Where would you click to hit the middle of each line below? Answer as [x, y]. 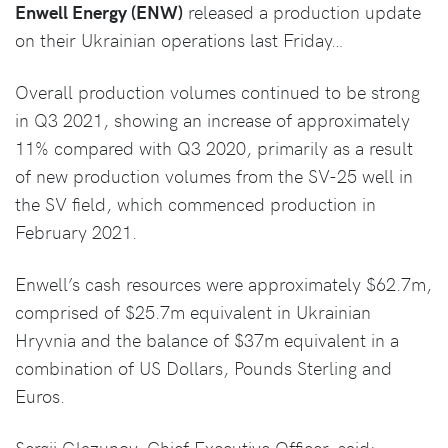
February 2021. [76, 231]
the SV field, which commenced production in [195, 203]
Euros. [40, 395]
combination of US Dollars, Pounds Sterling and [203, 367]
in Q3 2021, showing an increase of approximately [212, 119]
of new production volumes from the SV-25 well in [214, 175]
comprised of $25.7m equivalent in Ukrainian [193, 311]
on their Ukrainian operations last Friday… [179, 39]
